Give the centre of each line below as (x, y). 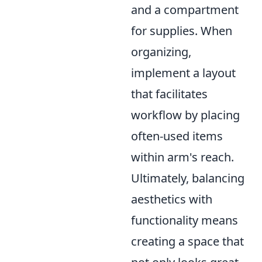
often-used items (177, 136)
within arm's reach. (182, 157)
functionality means (185, 220)
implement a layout (183, 73)
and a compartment (185, 9)
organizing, (161, 51)
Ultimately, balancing (188, 178)
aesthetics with (172, 199)
